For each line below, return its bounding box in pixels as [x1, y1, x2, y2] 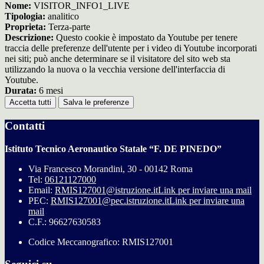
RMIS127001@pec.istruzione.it [51, 195, 169, 206]
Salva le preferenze [63, 98, 129, 107]
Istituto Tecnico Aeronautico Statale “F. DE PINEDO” [5, 143, 222, 154]
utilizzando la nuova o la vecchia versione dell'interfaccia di [5, 64, 225, 75]
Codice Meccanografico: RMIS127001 [28, 236, 173, 247]
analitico [45, 11, 79, 22]
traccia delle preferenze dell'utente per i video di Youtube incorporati [5, 43, 257, 54]
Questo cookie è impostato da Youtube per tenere [54, 32, 237, 43]
